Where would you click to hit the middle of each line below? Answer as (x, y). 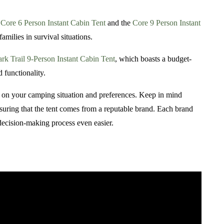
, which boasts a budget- (153, 59)
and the (119, 23)
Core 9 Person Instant (166, 23)
